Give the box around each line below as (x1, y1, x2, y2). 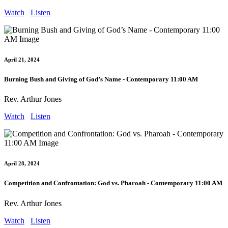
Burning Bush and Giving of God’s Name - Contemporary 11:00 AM (4, 75, 198, 83)
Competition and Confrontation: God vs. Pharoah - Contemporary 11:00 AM (4, 179, 222, 187)
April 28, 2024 (4, 160, 40, 167)
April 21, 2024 (4, 56, 40, 63)
